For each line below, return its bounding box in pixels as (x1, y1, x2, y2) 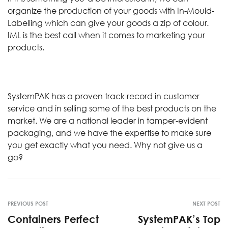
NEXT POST (192, 199, 220, 207)
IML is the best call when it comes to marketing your (8, 30, 205, 40)
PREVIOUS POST (8, 199, 48, 207)
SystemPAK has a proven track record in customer (8, 91, 199, 101)
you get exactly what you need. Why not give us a (8, 139, 203, 150)
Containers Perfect (8, 212, 99, 225)
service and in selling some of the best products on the (8, 103, 216, 113)
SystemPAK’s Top (138, 212, 220, 225)
